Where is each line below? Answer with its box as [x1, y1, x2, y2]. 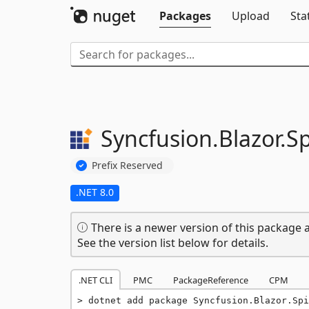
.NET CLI [79, 273, 112, 286]
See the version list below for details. [77, 235, 268, 250]
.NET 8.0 [76, 185, 114, 199]
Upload [232, 8, 270, 23]
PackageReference [173, 273, 248, 286]
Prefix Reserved [92, 158, 163, 172]
